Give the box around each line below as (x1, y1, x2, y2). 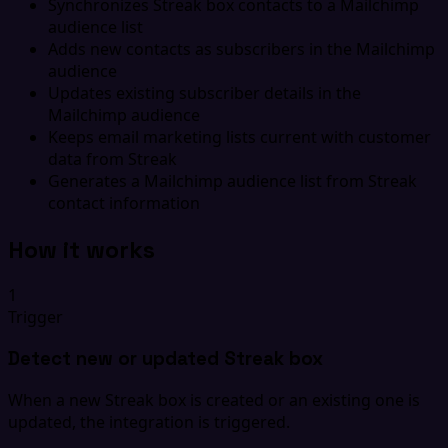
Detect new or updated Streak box (8, 347, 323, 371)
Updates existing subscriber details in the (48, 81, 361, 104)
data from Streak (48, 147, 177, 170)
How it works (8, 233, 155, 265)
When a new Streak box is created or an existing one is (8, 388, 420, 411)
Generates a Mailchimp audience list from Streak (48, 169, 417, 192)
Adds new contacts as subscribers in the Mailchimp (48, 37, 435, 60)
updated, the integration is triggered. (8, 410, 290, 433)
